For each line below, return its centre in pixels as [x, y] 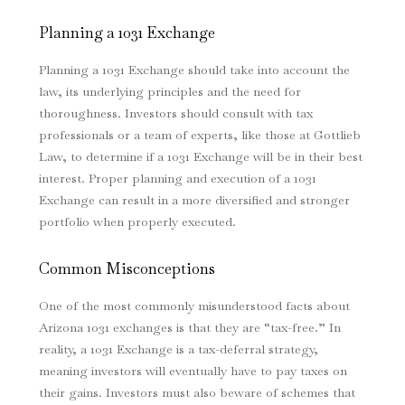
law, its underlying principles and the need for [170, 92]
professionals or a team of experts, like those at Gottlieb [199, 135]
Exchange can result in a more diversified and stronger [194, 200]
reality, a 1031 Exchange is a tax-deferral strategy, [178, 349]
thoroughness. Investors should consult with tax [175, 113]
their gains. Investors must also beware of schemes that [197, 393]
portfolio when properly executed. [137, 222]
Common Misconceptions [127, 269]
